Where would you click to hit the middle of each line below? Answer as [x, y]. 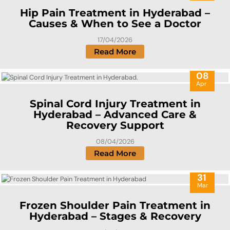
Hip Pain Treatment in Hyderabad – [115, 13]
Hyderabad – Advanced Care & [115, 115]
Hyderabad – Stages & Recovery [115, 216]
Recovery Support [115, 126]
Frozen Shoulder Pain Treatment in [115, 206]
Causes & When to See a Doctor [115, 24]
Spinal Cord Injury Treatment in [115, 104]
